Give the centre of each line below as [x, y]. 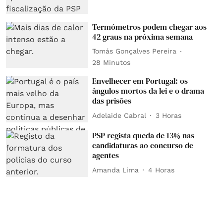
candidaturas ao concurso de [143, 145]
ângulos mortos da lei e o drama [148, 91]
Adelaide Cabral [119, 115]
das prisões [112, 101]
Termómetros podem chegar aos [150, 27]
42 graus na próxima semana [143, 36]
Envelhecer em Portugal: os [140, 81]
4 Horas [162, 170]
